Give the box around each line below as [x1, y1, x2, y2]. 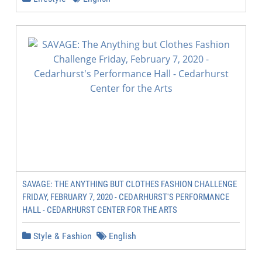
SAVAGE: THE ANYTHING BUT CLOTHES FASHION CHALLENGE [22, 179, 237, 189]
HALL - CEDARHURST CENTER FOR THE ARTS [22, 205, 177, 215]
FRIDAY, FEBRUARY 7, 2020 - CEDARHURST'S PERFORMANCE [22, 192, 229, 202]
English [106, 230, 136, 242]
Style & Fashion [31, 230, 92, 242]
